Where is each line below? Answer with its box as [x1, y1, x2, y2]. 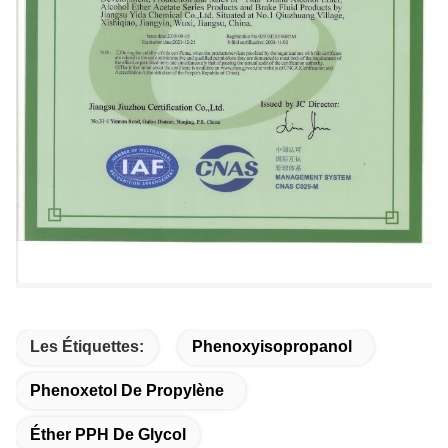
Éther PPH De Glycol [30, 426, 186, 444]
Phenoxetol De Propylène [30, 382, 224, 400]
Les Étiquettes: [30, 338, 144, 356]
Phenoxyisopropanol [192, 338, 352, 356]
